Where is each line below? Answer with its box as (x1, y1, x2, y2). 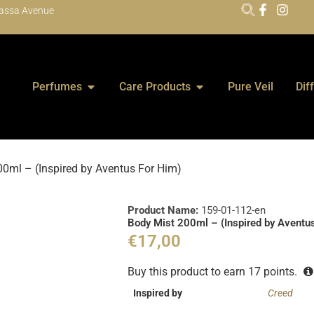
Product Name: (128, 204, 202, 217)
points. (261, 265, 301, 279)
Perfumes (32, 80, 82, 93)
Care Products (119, 80, 191, 93)
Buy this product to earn (128, 265, 249, 279)
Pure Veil (228, 80, 273, 93)
